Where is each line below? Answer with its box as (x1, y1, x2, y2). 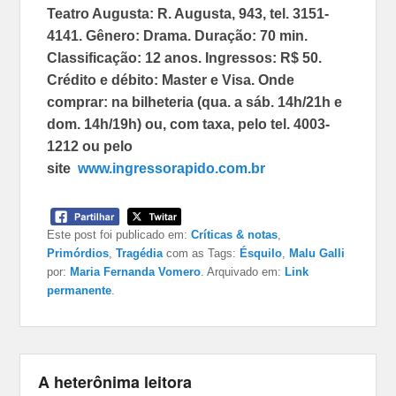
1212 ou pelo (47, 138, 133, 154)
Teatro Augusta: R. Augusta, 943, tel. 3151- (47, 5, 330, 21)
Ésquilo (240, 247, 283, 261)
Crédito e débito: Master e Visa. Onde (47, 72, 295, 88)
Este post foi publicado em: (47, 228, 192, 242)
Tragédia (116, 247, 164, 261)
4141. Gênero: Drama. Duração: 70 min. (47, 27, 308, 43)
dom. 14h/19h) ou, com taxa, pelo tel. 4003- (47, 116, 331, 132)
